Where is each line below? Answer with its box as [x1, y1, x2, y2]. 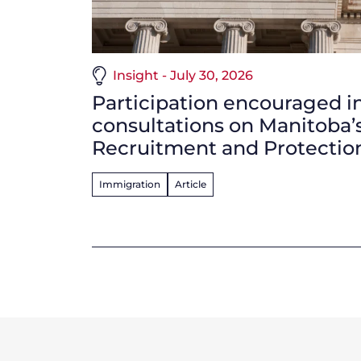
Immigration [99, 177, 160, 190]
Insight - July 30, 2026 [113, 67, 253, 83]
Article [175, 177, 206, 190]
